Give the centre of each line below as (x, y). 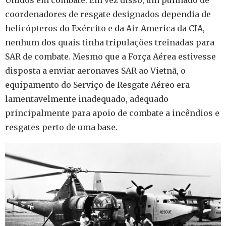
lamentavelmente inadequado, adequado (87, 99)
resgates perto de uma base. (61, 127)
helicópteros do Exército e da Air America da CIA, (105, 29)
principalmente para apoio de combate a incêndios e (112, 113)
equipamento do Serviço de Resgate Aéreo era (97, 85)
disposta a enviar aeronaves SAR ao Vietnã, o (95, 71)
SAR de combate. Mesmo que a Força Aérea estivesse (110, 57)
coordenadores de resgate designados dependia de (108, 14)
